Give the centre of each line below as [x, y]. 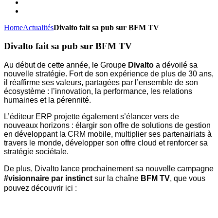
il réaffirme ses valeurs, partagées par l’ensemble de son [101, 83]
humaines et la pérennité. [48, 100]
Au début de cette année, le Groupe [66, 65]
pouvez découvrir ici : [43, 188]
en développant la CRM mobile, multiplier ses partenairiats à [108, 134]
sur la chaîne [118, 179]
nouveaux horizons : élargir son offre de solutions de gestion [107, 126]
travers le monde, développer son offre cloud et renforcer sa [106, 143]
